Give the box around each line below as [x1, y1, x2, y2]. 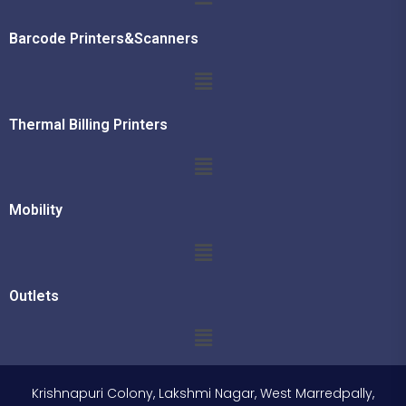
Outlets [9, 286, 59, 304]
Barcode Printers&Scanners [9, 30, 198, 48]
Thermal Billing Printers [9, 115, 168, 133]
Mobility [9, 201, 63, 219]
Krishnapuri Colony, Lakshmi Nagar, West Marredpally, [32, 383, 374, 402]
